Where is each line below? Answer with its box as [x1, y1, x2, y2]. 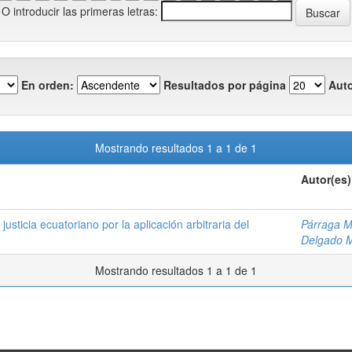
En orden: [21, 76, 74, 93]
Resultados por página [163, 76, 286, 93]
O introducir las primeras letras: [2, 2, 158, 19]
